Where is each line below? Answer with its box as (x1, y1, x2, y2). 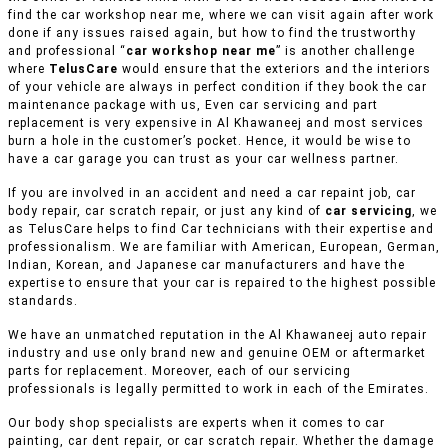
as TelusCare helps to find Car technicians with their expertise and (8, 222, 434, 237)
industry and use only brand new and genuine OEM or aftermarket (8, 346, 426, 361)
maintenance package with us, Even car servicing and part (8, 98, 378, 113)
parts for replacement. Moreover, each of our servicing (8, 364, 351, 379)
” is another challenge (276, 44, 415, 59)
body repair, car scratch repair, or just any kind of (8, 204, 325, 219)
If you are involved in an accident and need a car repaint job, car (8, 186, 416, 201)
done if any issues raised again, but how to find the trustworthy (8, 26, 416, 41)
